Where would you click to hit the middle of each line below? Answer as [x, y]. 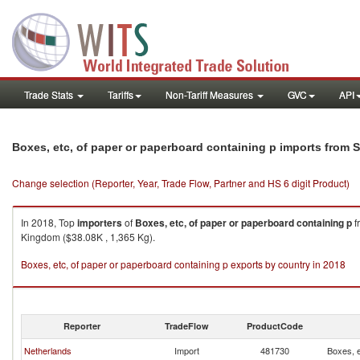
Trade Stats [50, 94]
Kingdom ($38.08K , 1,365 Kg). [88, 237]
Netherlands [48, 350]
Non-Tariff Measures [211, 94]
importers [100, 223]
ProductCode [275, 326]
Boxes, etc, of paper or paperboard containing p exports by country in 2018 [183, 264]
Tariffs [121, 94]
